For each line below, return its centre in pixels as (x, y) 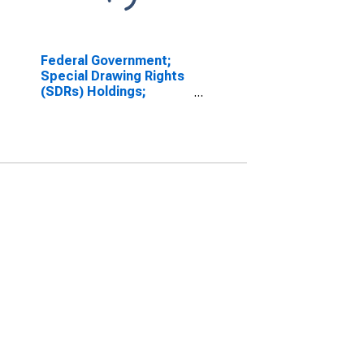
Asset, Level (79, 107)
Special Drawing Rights (112, 76)
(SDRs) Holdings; (93, 91)
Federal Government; (106, 61)
